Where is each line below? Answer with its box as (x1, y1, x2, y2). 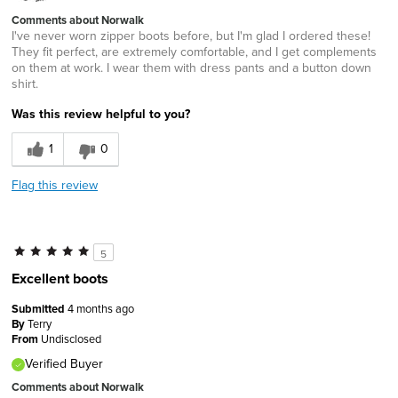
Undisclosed (41, 330, 101, 346)
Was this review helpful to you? (12, 104, 190, 123)
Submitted (12, 299, 68, 317)
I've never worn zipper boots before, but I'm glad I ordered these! (12, 26, 370, 44)
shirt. (12, 74, 38, 92)
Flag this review (12, 175, 98, 194)
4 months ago (68, 299, 134, 316)
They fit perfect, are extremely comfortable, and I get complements (12, 42, 377, 60)
